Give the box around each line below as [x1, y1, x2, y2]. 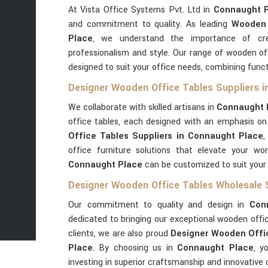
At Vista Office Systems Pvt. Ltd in [68, 4, 214, 16]
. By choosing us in [93, 242, 178, 254]
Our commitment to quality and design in [68, 199, 249, 211]
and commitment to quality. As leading [68, 18, 232, 31]
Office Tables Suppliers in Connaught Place [68, 130, 264, 142]
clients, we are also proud [68, 227, 171, 240]
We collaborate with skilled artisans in [68, 101, 217, 114]
